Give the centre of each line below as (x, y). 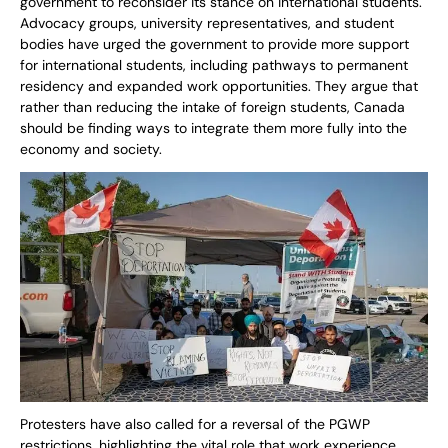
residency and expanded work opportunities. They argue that (219, 86)
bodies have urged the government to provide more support (214, 44)
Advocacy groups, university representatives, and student (207, 23)
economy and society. (91, 149)
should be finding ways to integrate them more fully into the (213, 128)
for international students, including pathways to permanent (214, 65)
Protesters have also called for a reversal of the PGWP (195, 423)
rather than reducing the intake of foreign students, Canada (212, 107)
